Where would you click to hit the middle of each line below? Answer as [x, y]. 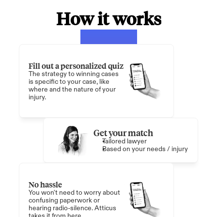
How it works [108, 19]
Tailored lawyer [124, 141]
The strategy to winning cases [74, 74]
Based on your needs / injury [145, 149]
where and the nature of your [72, 89]
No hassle [45, 184]
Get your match [123, 132]
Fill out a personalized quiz [76, 65]
